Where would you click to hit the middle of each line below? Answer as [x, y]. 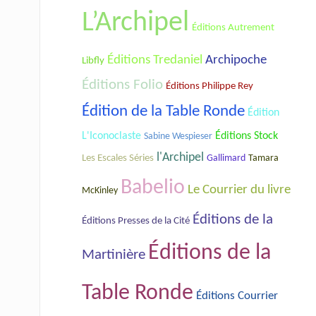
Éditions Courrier [237, 296]
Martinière [114, 255]
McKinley [100, 190]
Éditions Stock [247, 136]
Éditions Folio [122, 85]
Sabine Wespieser [178, 136]
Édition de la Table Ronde [163, 111]
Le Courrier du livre [239, 190]
